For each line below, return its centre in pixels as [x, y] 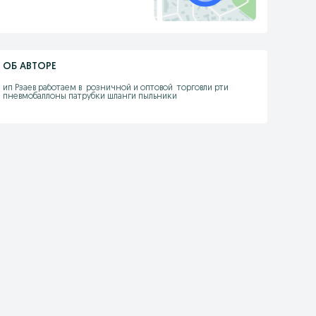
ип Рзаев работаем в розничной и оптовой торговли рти [115, 88]
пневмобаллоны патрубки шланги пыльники [90, 97]
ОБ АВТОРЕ [29, 67]
